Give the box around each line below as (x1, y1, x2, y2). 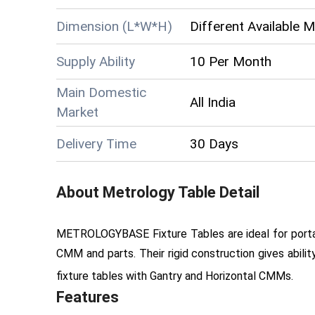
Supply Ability (56, 53, 135, 70)
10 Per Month (190, 53, 271, 70)
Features (56, 288, 119, 306)
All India (190, 94, 236, 110)
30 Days (190, 135, 238, 152)
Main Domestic (56, 84, 146, 101)
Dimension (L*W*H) (56, 18, 172, 34)
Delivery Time (56, 135, 136, 152)
